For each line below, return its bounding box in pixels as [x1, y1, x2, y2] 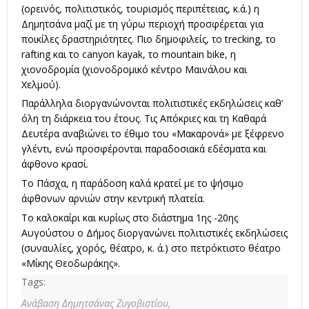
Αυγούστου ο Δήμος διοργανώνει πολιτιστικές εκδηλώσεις [21, 226, 288, 239]
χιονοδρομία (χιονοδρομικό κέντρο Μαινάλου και [21, 62, 247, 76]
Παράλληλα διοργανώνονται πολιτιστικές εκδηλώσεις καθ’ [21, 97, 283, 110]
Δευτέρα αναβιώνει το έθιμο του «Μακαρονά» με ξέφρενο [21, 127, 284, 141]
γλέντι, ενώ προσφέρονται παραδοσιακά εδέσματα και [21, 142, 266, 156]
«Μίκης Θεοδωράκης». [21, 256, 120, 270]
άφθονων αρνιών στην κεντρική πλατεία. [21, 191, 205, 205]
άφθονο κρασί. [21, 157, 88, 171]
